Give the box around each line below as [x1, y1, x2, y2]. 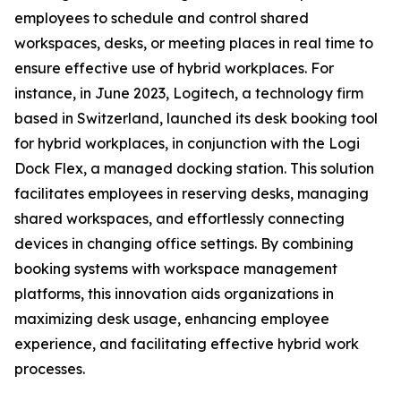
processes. [14, 360, 85, 379]
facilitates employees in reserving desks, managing [14, 184, 369, 203]
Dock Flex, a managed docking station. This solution [14, 159, 374, 178]
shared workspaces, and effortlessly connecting [14, 209, 345, 228]
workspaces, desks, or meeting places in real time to [14, 34, 373, 53]
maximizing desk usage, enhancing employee [14, 310, 329, 328]
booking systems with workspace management [14, 260, 337, 278]
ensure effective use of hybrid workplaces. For [14, 59, 334, 78]
